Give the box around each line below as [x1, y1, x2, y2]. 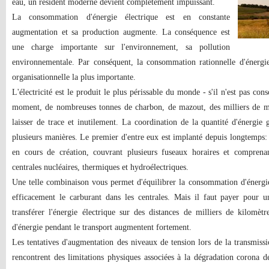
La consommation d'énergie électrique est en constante [12, 13, 230, 22]
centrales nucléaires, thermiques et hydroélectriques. [12, 163, 189, 172]
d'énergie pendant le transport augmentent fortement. [12, 223, 192, 232]
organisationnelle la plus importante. [12, 73, 136, 82]
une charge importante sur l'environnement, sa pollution [12, 43, 230, 52]
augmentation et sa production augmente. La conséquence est [12, 28, 230, 37]
